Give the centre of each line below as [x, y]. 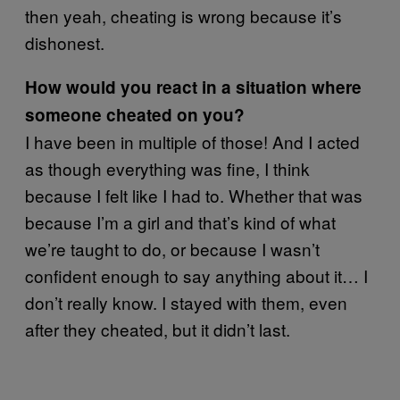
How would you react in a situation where [193, 87]
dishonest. [65, 43]
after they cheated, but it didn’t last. [158, 329]
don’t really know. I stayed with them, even [186, 303]
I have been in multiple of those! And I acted [192, 142]
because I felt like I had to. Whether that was [194, 196]
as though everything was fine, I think [167, 169]
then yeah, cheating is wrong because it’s [183, 16]
